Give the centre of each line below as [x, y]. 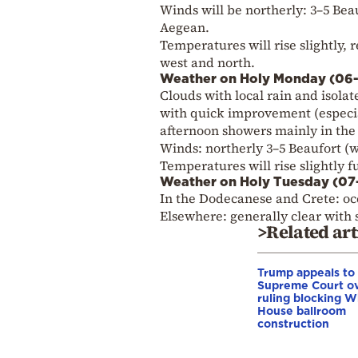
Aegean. [185, 27]
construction [293, 323]
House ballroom [302, 310]
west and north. [207, 62]
